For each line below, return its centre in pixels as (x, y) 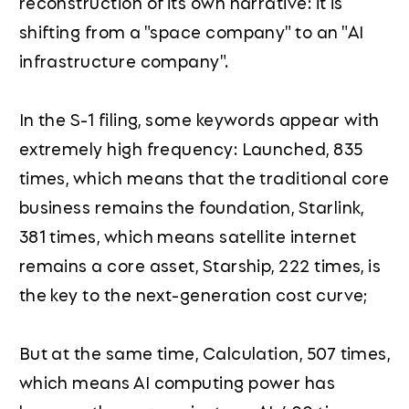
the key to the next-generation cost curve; (193, 294)
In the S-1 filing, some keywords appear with (199, 119)
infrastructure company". (124, 61)
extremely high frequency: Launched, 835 (191, 148)
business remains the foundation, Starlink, (191, 207)
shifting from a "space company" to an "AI (191, 31)
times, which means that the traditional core (204, 178)
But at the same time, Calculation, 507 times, (204, 353)
